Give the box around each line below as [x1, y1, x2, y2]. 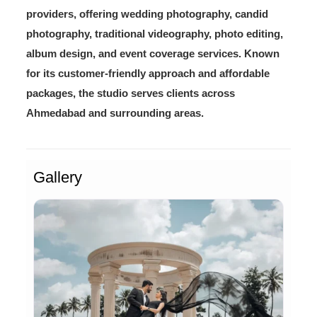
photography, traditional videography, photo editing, [25, 27, 283, 40]
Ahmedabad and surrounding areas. [25, 106, 204, 119]
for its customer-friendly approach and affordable [25, 67, 270, 79]
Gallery [33, 168, 82, 186]
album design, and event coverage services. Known [25, 47, 279, 59]
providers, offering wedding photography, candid [25, 7, 268, 20]
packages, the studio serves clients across [25, 86, 235, 99]
